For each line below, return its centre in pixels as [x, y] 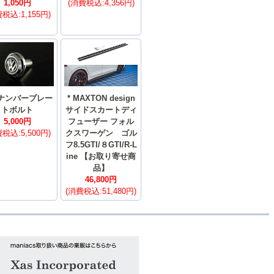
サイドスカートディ [101, 110]
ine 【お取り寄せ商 [101, 157]
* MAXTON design [101, 98]
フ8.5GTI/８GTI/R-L [101, 145]
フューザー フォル [101, 122]
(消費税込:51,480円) [101, 191]
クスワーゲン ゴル [101, 133]
